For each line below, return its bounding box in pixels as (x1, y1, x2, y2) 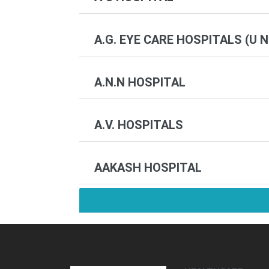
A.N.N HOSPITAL (94, 74, 186, 89)
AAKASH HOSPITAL (94, 160, 202, 175)
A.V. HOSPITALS (94, 117, 183, 132)
